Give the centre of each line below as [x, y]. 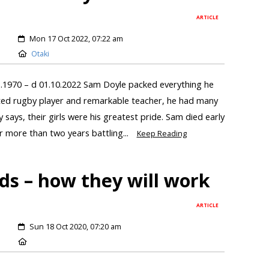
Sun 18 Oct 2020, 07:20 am [75, 226]
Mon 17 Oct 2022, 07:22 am [76, 39]
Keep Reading [162, 134]
